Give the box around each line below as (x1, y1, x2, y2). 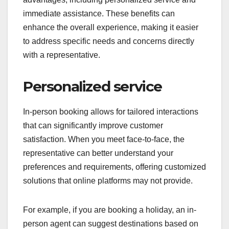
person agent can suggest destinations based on (23, 219, 198, 228)
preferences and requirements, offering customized (23, 162, 206, 171)
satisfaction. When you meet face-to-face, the (23, 134, 185, 144)
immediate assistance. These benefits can (23, 9, 175, 18)
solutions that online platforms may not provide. (23, 176, 193, 185)
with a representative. (23, 51, 100, 59)
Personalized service (23, 78, 162, 95)
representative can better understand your (23, 148, 173, 157)
